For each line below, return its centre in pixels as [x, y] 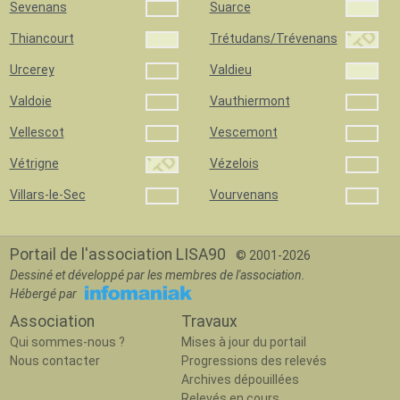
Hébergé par [44, 294]
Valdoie [30, 101]
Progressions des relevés [254, 361]
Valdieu [230, 70]
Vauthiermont [250, 101]
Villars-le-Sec [47, 195]
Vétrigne [34, 163]
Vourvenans [244, 195]
